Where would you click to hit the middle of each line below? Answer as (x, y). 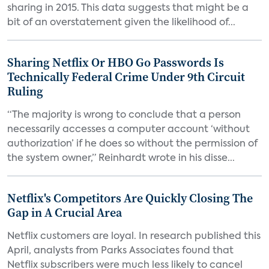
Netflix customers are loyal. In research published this (134, 237)
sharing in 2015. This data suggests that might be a (128, 8)
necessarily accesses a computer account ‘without (128, 130)
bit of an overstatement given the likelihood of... (121, 23)
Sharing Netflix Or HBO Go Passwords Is (116, 62)
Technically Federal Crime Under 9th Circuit (126, 77)
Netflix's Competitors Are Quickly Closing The (130, 198)
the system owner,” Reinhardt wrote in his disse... (121, 159)
